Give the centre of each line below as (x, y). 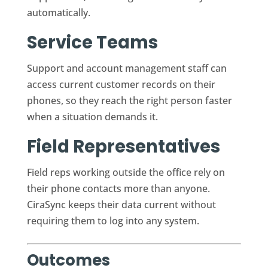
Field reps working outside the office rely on (126, 172)
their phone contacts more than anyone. (118, 188)
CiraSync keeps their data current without (121, 204)
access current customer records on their (121, 84)
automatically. (58, 12)
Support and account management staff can (127, 68)
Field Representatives (123, 146)
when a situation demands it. (92, 116)
